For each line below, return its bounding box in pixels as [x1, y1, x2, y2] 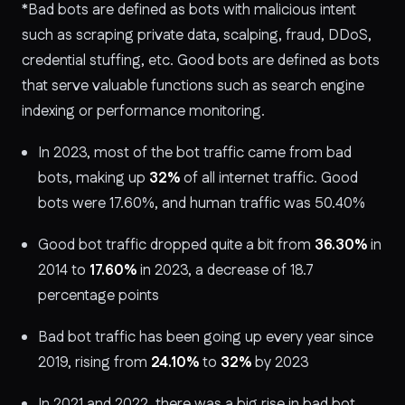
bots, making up [38, 166, 146, 189]
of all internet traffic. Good [184, 166, 358, 189]
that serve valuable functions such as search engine [22, 74, 364, 97]
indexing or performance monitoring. [22, 99, 265, 122]
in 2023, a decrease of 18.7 [140, 259, 314, 281]
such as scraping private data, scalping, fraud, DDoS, [22, 24, 372, 46]
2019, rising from [38, 351, 147, 373]
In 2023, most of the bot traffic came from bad [38, 141, 352, 164]
